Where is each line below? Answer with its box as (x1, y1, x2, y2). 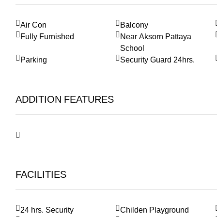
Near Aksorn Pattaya (120, 31, 192, 43)
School (120, 43, 145, 54)
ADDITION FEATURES (15, 93, 114, 107)
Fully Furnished (20, 31, 74, 43)
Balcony (120, 19, 149, 31)
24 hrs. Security (20, 204, 74, 216)
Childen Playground (120, 204, 189, 216)
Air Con (20, 19, 46, 31)
